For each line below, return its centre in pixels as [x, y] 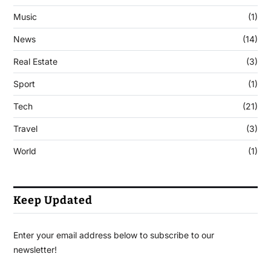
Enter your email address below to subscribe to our [113, 235]
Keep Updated [53, 201]
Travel [25, 129]
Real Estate [35, 62]
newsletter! [35, 250]
